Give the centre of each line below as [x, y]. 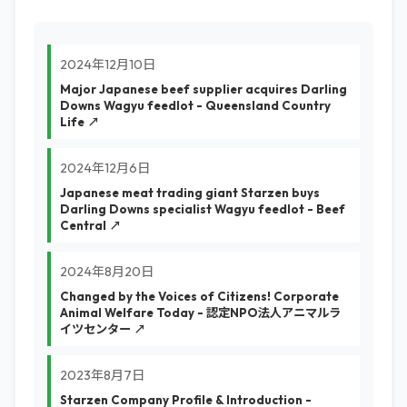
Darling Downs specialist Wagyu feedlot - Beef [203, 209]
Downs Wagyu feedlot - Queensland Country [195, 105]
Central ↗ [90, 225]
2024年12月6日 [105, 168]
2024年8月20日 [107, 272]
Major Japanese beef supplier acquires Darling [203, 89]
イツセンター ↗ [103, 329]
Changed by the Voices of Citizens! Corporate [199, 296]
